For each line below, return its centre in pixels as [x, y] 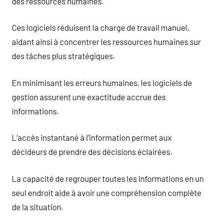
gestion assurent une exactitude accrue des [89, 97]
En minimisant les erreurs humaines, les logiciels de [102, 82]
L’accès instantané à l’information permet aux [92, 137]
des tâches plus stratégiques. [64, 56]
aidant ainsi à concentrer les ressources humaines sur [106, 42]
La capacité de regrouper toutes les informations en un [108, 178]
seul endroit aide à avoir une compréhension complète [107, 192]
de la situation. [38, 207]
